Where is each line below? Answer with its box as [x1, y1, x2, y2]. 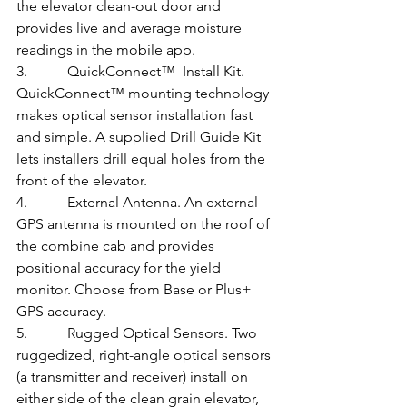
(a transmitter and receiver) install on [16, 368, 252, 386]
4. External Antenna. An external [16, 194, 262, 212]
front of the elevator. [16, 172, 147, 190]
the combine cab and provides [16, 237, 218, 255]
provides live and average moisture [16, 19, 245, 37]
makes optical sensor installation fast [16, 106, 256, 124]
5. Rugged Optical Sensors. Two [16, 324, 261, 342]
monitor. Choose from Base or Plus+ [16, 281, 255, 299]
